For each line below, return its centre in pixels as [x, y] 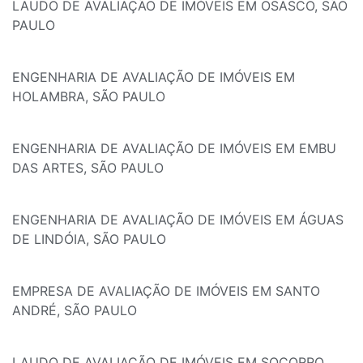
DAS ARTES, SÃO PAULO [88, 168]
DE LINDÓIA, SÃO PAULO [89, 239]
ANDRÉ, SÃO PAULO [75, 311]
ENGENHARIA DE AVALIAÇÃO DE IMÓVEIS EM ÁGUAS [178, 220]
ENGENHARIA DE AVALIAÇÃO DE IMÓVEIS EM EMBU [174, 149]
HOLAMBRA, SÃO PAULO [89, 97]
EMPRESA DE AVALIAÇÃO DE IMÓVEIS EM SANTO [166, 291]
